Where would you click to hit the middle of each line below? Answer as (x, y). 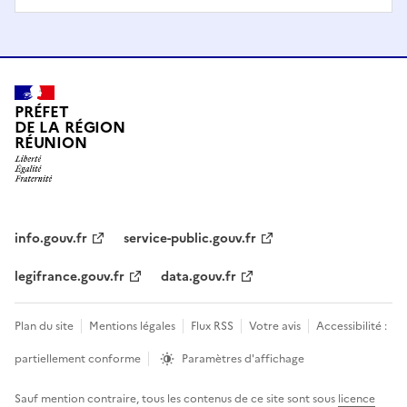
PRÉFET (42, 112)
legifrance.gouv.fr (69, 277)
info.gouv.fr (51, 239)
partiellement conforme (78, 359)
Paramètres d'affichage (243, 359)
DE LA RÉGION (70, 127)
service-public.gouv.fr (190, 239)
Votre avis (275, 327)
